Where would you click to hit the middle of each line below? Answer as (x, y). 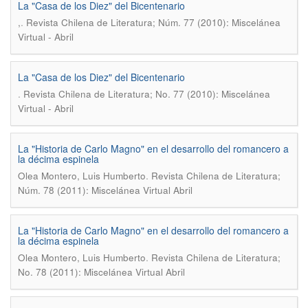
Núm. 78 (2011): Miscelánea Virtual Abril (105, 190)
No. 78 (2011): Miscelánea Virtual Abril (101, 272)
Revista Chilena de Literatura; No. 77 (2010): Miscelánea (147, 94)
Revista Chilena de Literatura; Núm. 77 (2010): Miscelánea (153, 22)
